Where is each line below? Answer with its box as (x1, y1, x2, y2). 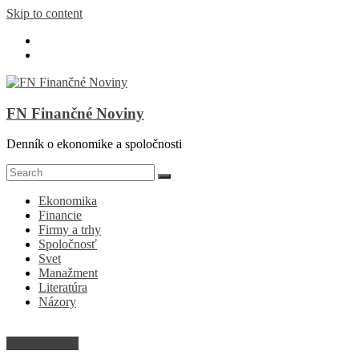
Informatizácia (6, 337, 79, 351)
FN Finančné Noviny (6, 104, 144, 122)
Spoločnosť (38, 237, 97, 252)
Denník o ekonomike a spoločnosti (6, 137, 182, 151)
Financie (38, 208, 82, 223)
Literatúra (38, 280, 87, 295)
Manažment (38, 266, 98, 280)
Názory (38, 295, 76, 309)
